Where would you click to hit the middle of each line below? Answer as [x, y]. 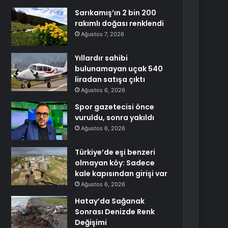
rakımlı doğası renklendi [120, 23]
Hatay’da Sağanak [110, 201]
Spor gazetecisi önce [115, 107]
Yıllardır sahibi [102, 58]
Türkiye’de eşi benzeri [115, 152]
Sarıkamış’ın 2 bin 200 [116, 13]
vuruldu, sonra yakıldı [115, 118]
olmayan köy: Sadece [115, 163]
